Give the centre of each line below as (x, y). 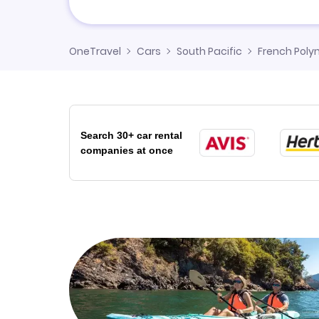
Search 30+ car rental (131, 135)
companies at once (127, 150)
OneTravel (95, 51)
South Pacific (209, 51)
